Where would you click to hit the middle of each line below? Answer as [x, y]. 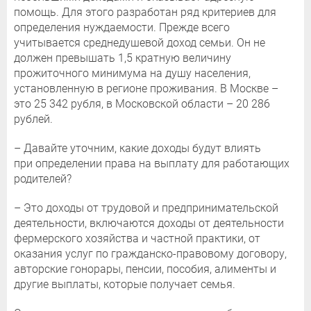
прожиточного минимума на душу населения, [132, 74]
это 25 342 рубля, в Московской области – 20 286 [142, 104]
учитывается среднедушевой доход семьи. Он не [140, 43]
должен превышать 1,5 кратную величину [123, 58]
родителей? [43, 179]
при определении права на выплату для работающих [152, 164]
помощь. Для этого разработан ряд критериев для [145, 12]
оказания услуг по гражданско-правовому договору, [150, 254]
